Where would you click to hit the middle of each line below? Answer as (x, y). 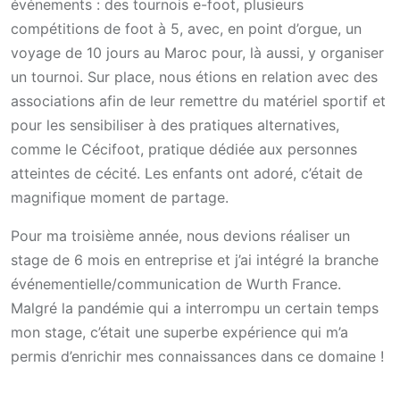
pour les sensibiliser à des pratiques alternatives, (175, 125)
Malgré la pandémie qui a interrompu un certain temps (195, 308)
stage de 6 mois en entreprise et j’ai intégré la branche (195, 260)
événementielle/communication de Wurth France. (176, 284)
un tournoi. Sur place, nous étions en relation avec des (194, 77)
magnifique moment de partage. (120, 198)
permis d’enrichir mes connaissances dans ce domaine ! (197, 357)
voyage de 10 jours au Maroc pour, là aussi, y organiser (197, 53)
